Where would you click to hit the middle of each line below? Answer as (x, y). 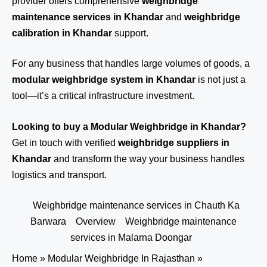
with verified (90, 143)
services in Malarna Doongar (131, 237)
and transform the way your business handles (148, 159)
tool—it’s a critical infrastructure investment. (103, 96)
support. (130, 33)
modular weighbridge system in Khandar (104, 80)
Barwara (48, 221)
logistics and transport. (59, 175)
